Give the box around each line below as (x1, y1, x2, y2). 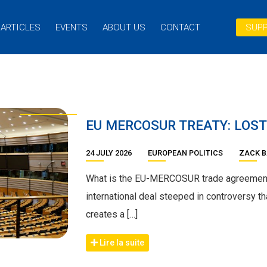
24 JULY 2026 (86, 148, 133, 158)
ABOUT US (102, 21, 145, 33)
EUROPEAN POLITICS (148, 148, 223, 158)
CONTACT (160, 21, 200, 33)
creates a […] (86, 209, 138, 221)
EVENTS (55, 21, 88, 33)
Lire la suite (98, 237, 144, 247)
